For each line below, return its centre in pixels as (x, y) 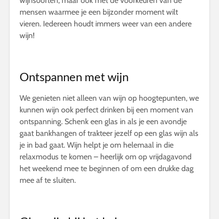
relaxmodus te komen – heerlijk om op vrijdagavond (106, 157)
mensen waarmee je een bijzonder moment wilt (99, 12)
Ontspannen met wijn (74, 77)
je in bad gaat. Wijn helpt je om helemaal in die (97, 145)
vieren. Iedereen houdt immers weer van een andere (106, 24)
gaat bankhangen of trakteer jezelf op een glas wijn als (109, 133)
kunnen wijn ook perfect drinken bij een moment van (106, 110)
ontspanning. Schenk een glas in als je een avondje (103, 122)
